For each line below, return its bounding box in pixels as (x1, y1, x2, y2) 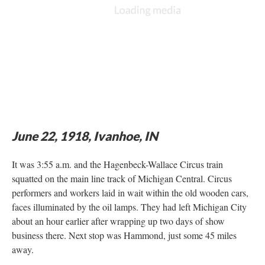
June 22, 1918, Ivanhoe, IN (12, 128, 158, 143)
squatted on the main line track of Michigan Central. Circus (12, 172, 232, 185)
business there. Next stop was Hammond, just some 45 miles (12, 229, 237, 241)
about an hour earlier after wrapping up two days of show (12, 215, 225, 227)
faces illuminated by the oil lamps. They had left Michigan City (12, 201, 247, 213)
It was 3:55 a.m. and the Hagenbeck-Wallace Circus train (12, 158, 223, 170)
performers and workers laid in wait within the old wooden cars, (12, 186, 248, 199)
